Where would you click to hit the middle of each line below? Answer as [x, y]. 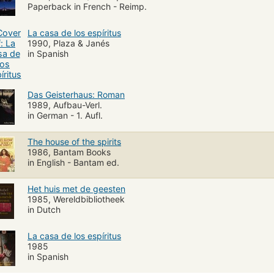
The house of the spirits [74, 141]
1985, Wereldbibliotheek [76, 199]
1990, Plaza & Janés [68, 43]
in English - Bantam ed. [73, 162]
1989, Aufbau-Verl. [65, 105]
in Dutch [44, 209]
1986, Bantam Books [69, 152]
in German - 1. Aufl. [65, 115]
